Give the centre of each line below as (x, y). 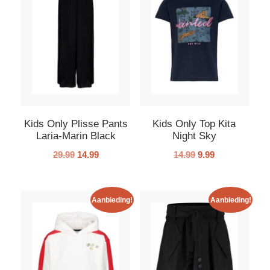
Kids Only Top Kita (194, 124)
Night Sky (194, 136)
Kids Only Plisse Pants (76, 124)
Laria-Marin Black (76, 136)
